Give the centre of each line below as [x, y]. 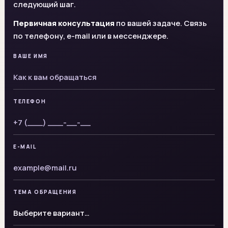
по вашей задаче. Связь [161, 23]
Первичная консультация [64, 23]
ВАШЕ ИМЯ [31, 56]
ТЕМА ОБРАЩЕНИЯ [45, 192]
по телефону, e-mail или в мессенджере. [91, 36]
